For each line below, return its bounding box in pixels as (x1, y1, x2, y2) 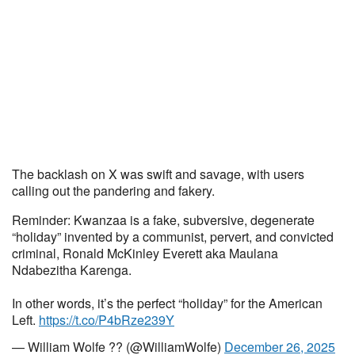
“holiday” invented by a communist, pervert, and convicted (12, 227, 334, 246)
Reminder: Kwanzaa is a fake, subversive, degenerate (12, 211, 315, 229)
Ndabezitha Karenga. (12, 261, 132, 279)
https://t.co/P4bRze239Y (39, 311, 174, 329)
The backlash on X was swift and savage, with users (12, 165, 304, 183)
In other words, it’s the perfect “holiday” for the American (12, 294, 323, 312)
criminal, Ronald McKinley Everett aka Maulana (12, 244, 278, 262)
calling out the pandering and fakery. (12, 181, 215, 200)
